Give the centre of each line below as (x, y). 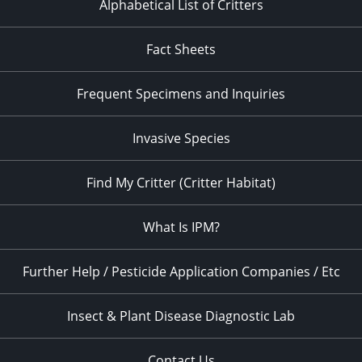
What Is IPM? (181, 227)
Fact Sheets (181, 50)
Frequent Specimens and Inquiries (181, 94)
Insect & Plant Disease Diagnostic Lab (181, 316)
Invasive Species (181, 139)
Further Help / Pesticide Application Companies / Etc (181, 272)
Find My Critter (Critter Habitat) (181, 183)
